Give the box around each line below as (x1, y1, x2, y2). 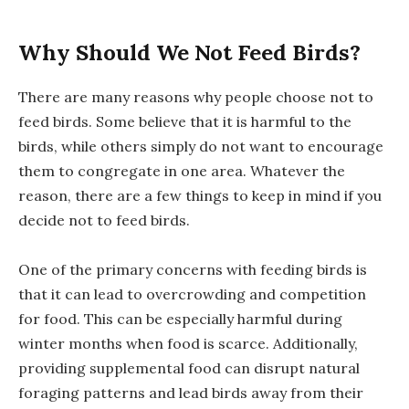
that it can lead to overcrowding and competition (18, 285, 366, 304)
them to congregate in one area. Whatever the (18, 162, 345, 181)
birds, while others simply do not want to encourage (18, 137, 383, 156)
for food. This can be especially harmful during (18, 309, 342, 329)
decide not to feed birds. (18, 211, 190, 230)
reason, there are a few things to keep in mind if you (18, 186, 382, 205)
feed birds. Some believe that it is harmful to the (18, 112, 351, 131)
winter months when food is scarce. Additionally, (18, 334, 358, 353)
